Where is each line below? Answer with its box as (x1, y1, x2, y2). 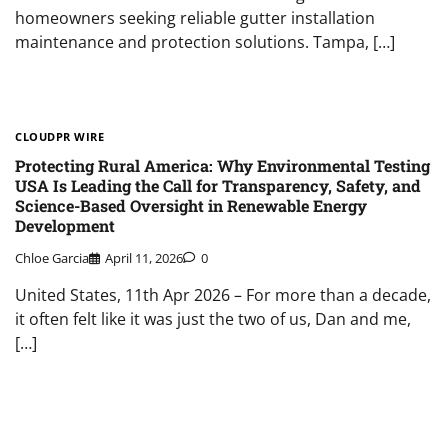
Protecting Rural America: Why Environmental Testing (15, 154, 430, 176)
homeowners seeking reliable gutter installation (15, 7, 375, 30)
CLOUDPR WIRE (15, 129, 104, 145)
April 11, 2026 (105, 248, 183, 267)
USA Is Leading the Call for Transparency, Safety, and (15, 174, 421, 196)
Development (15, 214, 115, 236)
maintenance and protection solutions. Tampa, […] (15, 31, 395, 54)
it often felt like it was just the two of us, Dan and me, (15, 307, 411, 330)
